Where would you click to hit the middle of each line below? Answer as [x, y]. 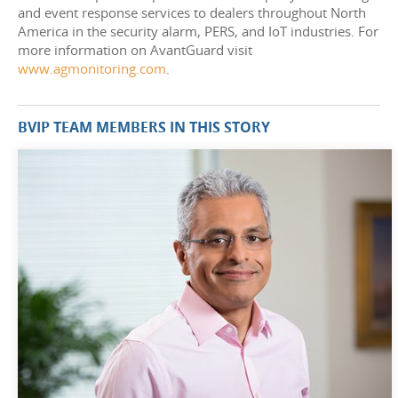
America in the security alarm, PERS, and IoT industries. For [198, 32]
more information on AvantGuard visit [135, 50]
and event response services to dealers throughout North [192, 13]
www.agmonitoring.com [92, 69]
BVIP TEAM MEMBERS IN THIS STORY [144, 127]
